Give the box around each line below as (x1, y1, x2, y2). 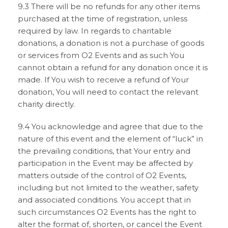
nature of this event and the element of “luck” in (18, 134, 203, 144)
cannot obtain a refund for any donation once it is (18, 63, 208, 72)
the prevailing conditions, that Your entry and (18, 146, 190, 156)
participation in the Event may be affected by (18, 158, 193, 168)
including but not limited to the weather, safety (18, 183, 198, 192)
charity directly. (18, 99, 75, 109)
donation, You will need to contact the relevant (18, 87, 198, 97)
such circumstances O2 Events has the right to (18, 207, 196, 217)
